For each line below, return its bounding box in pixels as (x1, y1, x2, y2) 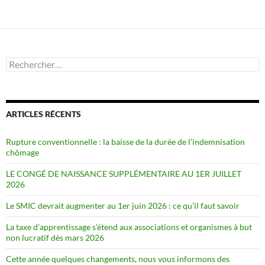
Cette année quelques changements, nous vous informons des (6, 253, 230, 264)
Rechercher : (5, 56, 52, 67)
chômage (6, 147, 41, 157)
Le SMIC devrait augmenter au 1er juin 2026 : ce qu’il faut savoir (6, 200, 241, 211)
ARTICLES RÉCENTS (6, 108, 81, 119)
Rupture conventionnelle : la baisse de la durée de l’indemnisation (6, 136, 245, 147)
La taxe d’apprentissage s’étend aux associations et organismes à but (6, 221, 252, 232)
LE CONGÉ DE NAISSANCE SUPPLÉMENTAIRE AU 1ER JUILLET (6, 168, 241, 179)
